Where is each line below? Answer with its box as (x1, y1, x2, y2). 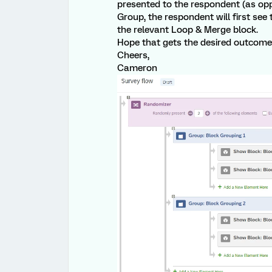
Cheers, (117, 50, 149, 61)
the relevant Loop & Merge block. (117, 24, 258, 36)
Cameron (117, 63, 157, 74)
